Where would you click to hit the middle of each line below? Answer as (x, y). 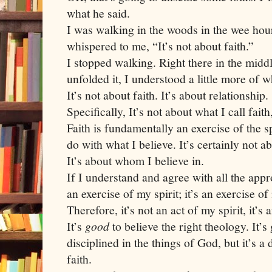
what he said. (98, 13)
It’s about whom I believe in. (135, 160)
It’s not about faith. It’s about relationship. (168, 95)
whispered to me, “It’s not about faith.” (160, 46)
